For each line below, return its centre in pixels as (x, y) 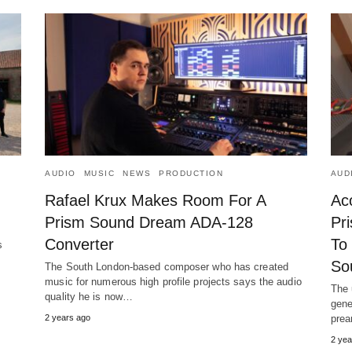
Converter (80, 245)
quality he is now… (89, 297)
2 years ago (68, 318)
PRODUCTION (191, 174)
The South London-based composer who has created (167, 267)
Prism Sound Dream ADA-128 (149, 223)
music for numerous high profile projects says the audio (173, 282)
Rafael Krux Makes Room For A (156, 201)
